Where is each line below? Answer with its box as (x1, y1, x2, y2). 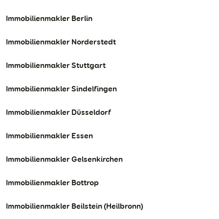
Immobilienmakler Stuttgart (6, 60, 106, 70)
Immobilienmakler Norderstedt (6, 36, 116, 47)
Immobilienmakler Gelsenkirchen (6, 153, 123, 164)
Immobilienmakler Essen (6, 130, 93, 141)
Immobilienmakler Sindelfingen (6, 83, 117, 94)
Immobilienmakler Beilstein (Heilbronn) (6, 200, 143, 211)
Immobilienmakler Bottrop (6, 177, 99, 188)
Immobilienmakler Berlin (6, 13, 92, 23)
